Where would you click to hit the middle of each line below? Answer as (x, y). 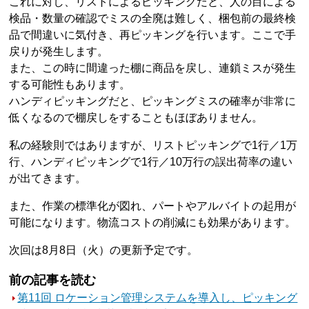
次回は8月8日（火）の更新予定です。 (104, 250)
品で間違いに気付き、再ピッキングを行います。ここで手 (153, 34)
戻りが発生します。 (59, 51)
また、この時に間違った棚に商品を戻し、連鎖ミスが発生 (153, 68)
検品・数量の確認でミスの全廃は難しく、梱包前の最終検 (153, 18)
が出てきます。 (48, 178)
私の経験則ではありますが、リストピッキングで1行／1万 (153, 145)
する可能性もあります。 (70, 84)
